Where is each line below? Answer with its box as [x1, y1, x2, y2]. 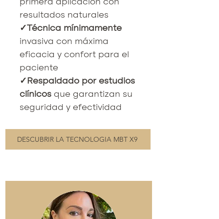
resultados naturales [20, 10, 109, 20]
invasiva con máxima [20, 37, 109, 46]
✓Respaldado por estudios [20, 76, 135, 86]
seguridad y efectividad [20, 103, 122, 112]
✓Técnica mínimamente [20, 23, 122, 33]
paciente [20, 63, 58, 72]
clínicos [20, 89, 54, 99]
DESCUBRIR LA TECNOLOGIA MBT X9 [17, 134, 137, 144]
